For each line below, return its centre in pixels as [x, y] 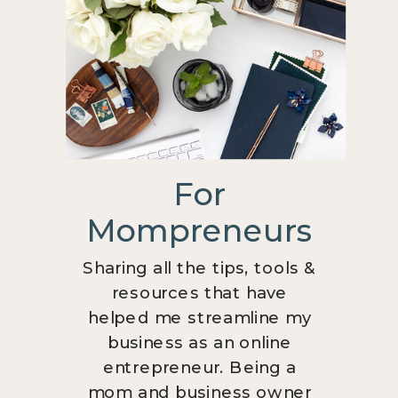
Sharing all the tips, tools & [199, 267]
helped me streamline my [200, 317]
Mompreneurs [200, 230]
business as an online [200, 342]
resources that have [199, 292]
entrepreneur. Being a [199, 367]
